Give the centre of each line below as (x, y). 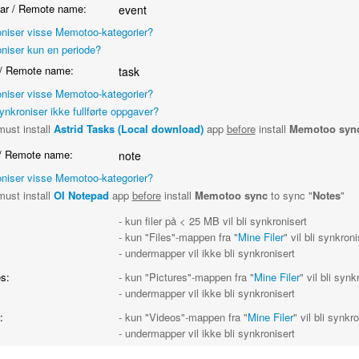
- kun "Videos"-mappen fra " (183, 317)
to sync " (290, 195)
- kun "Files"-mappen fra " (178, 237)
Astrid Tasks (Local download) (128, 129)
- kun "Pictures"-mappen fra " (186, 277)
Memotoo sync (231, 195)
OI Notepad (81, 195)
